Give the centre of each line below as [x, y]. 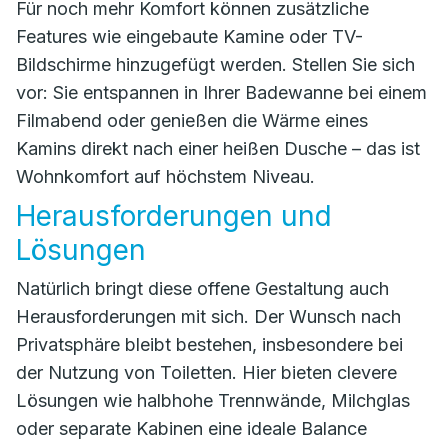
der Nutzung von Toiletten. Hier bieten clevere [206, 372]
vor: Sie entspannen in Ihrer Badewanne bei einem [221, 92]
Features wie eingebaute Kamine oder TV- [189, 36]
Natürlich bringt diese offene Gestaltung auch [202, 288]
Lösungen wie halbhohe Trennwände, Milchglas [213, 400]
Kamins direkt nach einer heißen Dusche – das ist [218, 148]
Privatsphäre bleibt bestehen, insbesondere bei [209, 344]
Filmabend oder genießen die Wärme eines [192, 120]
